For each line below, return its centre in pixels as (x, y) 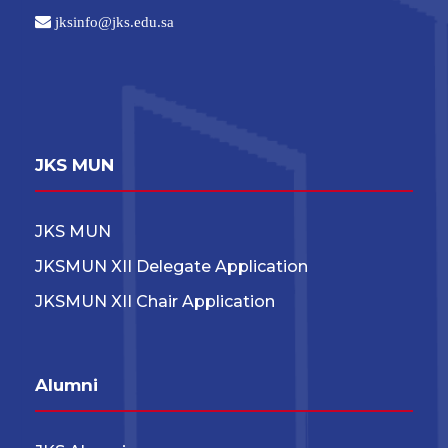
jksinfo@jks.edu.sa (112, 22)
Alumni (66, 385)
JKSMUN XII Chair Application (155, 302)
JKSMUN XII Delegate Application (171, 267)
